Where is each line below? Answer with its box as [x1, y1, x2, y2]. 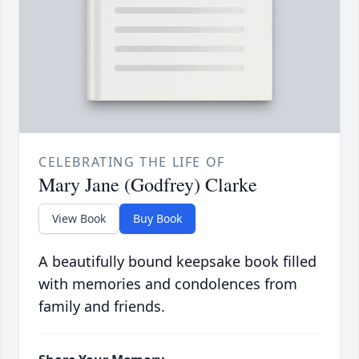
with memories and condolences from [38, 274, 297, 294]
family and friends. [38, 296, 165, 317]
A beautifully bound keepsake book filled [38, 252, 317, 272]
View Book [52, 211, 106, 227]
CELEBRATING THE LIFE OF [38, 153, 225, 171]
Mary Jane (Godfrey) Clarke [38, 171, 257, 198]
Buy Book [133, 211, 182, 227]
